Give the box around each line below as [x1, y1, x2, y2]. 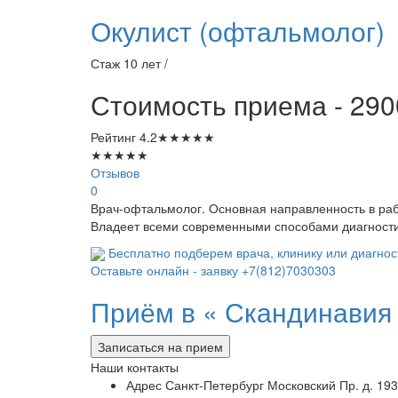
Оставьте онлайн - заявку [91, 260, 242, 279]
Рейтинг [91, 127, 139, 146]
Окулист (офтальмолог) [91, 11, 385, 50]
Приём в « [91, 291, 218, 330]
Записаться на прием [98, 337, 223, 355]
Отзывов [91, 163, 139, 181]
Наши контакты [91, 357, 179, 376]
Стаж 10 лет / [91, 53, 168, 72]
